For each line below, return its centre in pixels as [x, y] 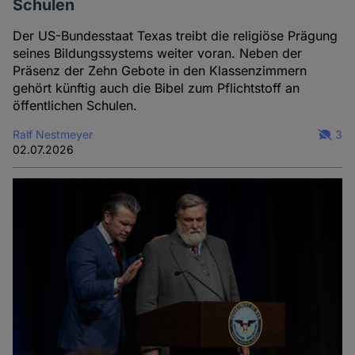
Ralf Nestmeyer [53, 135]
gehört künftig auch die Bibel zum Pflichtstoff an [157, 88]
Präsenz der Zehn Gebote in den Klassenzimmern [160, 71]
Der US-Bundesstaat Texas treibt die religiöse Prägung [176, 36]
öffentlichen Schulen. [75, 106]
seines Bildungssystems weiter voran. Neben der [158, 53]
